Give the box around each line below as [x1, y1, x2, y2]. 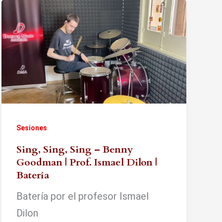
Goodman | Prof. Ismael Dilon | [16, 155, 157, 169]
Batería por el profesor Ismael [16, 190, 149, 202]
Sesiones [16, 123, 47, 132]
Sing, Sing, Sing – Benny [16, 142, 133, 156]
